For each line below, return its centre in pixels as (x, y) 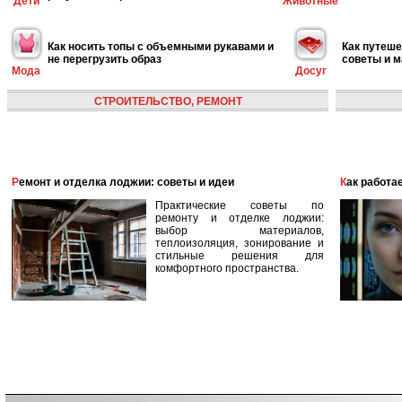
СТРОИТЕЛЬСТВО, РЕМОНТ (168, 101)
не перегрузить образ (105, 59)
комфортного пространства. (227, 268)
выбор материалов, (240, 231)
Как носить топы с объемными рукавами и (161, 46)
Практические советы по (240, 205)
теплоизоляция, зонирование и (240, 243)
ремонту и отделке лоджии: (240, 218)
